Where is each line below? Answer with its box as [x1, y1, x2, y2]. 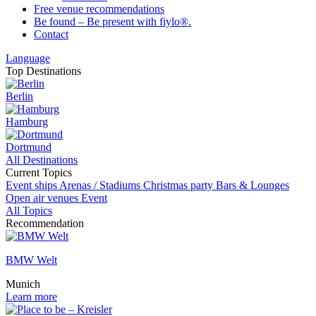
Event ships [6, 179, 59, 191]
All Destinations [6, 154, 78, 166]
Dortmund [6, 141, 51, 153]
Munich [6, 278, 40, 290]
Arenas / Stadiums [59, 179, 143, 191]
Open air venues [6, 192, 81, 204]
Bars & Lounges [216, 179, 289, 191]
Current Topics [6, 166, 72, 178]
